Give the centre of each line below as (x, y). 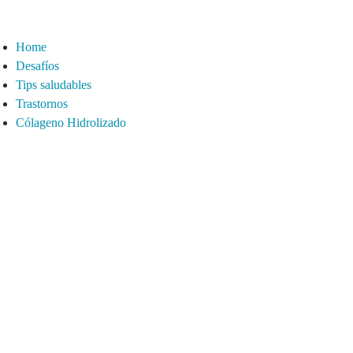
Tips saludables (54, 85)
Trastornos (42, 104)
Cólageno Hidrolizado (71, 123)
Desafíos (37, 66)
